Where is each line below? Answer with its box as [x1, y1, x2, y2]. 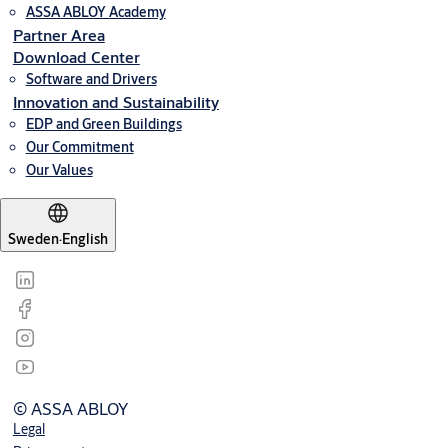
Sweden [8, 230, 59, 248]
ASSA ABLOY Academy [25, 3, 166, 21]
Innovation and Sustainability [12, 91, 219, 112]
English [62, 230, 108, 248]
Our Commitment [25, 138, 134, 156]
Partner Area [12, 24, 105, 45]
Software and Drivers [25, 70, 157, 88]
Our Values [25, 161, 93, 179]
